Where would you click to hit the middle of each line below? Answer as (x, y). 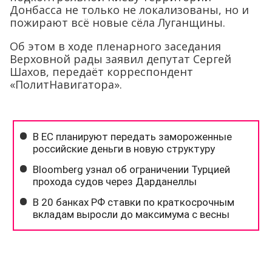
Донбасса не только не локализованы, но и (129, 9)
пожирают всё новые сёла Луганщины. (117, 22)
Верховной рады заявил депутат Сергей (121, 59)
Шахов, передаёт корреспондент (101, 71)
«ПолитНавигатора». (66, 84)
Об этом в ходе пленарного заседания (115, 46)
